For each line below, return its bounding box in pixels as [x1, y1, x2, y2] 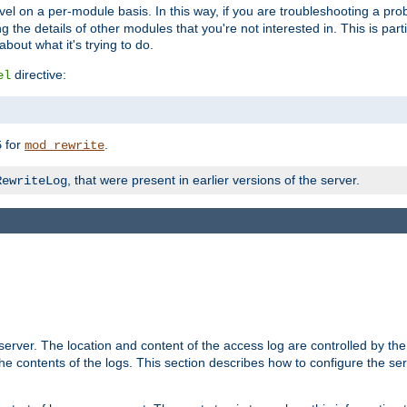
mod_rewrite [25, 137, 104, 153]
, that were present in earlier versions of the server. [67, 172, 360, 187]
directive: [11, 66, 66, 82]
